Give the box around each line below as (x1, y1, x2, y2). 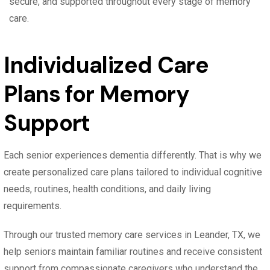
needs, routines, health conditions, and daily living (4, 183, 212, 195)
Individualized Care (4, 51, 209, 81)
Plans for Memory (4, 80, 189, 110)
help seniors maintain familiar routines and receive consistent (4, 246, 263, 258)
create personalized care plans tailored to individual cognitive (4, 166, 263, 178)
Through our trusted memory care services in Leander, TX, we (4, 229, 261, 241)
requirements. (4, 200, 62, 212)
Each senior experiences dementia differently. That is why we (4, 149, 262, 162)
